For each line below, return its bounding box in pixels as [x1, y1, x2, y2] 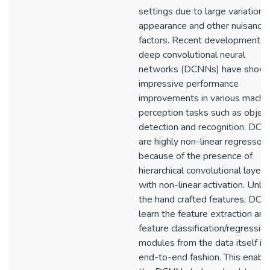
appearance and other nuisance [139, 19, 267, 33]
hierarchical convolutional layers [139, 164, 269, 177]
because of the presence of [139, 149, 253, 163]
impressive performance [139, 77, 239, 90]
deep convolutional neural [139, 48, 245, 61]
